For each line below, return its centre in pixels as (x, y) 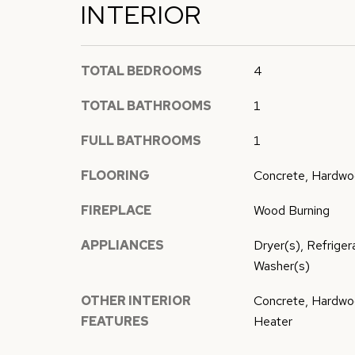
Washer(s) (281, 266)
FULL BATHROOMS (141, 141)
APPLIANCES (122, 245)
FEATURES (115, 321)
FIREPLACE (116, 210)
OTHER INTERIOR (136, 301)
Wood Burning (291, 210)
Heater (273, 321)
